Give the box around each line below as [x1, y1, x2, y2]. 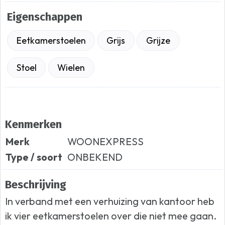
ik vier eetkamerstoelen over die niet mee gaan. [5, 209, 217, 222]
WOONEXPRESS [67, 135, 144, 148]
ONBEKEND [67, 150, 123, 163]
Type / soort [6, 150, 63, 163]
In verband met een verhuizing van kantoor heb [5, 194, 215, 207]
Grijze [146, 34, 170, 46]
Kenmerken [5, 118, 62, 132]
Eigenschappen [7, 10, 83, 24]
